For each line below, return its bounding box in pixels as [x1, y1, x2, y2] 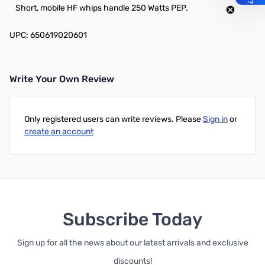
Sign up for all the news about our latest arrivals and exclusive [17, 238, 248, 248]
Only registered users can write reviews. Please [24, 114, 203, 124]
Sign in [203, 114, 228, 124]
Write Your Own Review [9, 73, 114, 85]
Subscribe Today [63, 209, 202, 230]
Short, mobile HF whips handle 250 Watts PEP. [15, 3, 188, 13]
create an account [24, 127, 93, 137]
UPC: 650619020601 [9, 30, 87, 40]
